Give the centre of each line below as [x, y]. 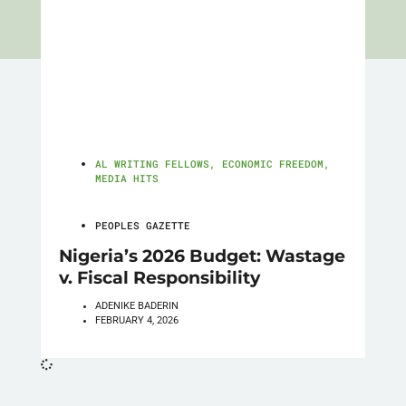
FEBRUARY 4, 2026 [136, 321]
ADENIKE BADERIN [136, 306]
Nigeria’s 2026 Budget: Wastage [202, 255]
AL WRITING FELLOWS [152, 164]
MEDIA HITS [126, 179]
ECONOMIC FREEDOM [272, 164]
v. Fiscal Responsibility [159, 277]
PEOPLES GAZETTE [142, 225]
